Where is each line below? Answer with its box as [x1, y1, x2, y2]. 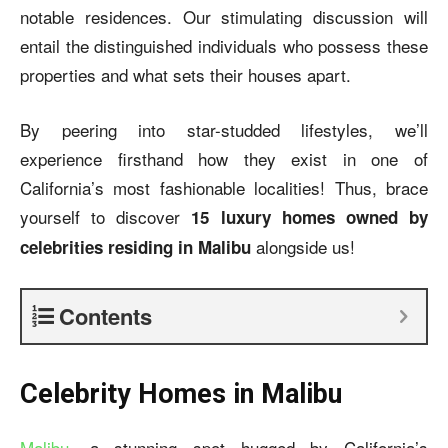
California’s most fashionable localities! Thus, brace [20, 174, 428, 200]
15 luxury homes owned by [191, 204, 429, 229]
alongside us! [256, 233, 355, 259]
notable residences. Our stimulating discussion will [20, 3, 428, 29]
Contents [59, 299, 152, 332]
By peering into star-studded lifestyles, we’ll [20, 116, 428, 142]
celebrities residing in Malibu [20, 234, 256, 259]
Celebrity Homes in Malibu [20, 377, 342, 410]
